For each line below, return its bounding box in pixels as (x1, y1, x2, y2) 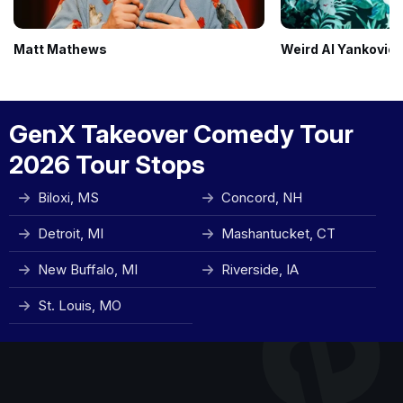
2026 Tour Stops (9, 149, 205, 180)
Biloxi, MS (38, 189, 99, 206)
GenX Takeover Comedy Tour (9, 119, 354, 149)
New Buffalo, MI (38, 261, 138, 278)
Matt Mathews (13, 41, 107, 57)
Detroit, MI (38, 225, 103, 242)
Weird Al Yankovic (281, 41, 396, 57)
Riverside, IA (221, 261, 299, 278)
